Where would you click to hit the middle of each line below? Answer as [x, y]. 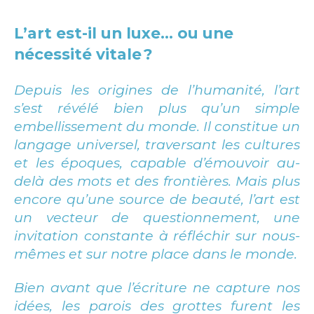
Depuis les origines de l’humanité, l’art [157, 89]
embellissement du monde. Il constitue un [157, 126]
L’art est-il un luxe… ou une [124, 33]
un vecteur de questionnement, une [157, 217]
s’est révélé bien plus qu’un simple [157, 108]
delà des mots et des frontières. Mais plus [157, 180]
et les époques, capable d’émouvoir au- [157, 162]
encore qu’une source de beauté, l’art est [157, 199]
